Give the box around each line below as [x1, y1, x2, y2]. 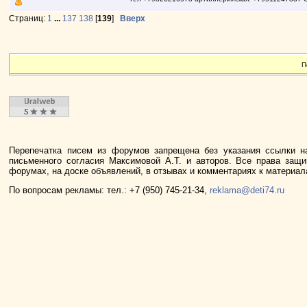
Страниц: [9, 13, 48, 23]
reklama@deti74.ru [210, 184, 285, 195]
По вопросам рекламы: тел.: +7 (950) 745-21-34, [9, 184, 210, 195]
